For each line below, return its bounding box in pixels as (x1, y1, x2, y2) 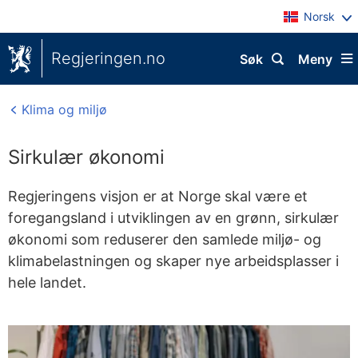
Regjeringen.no (51, 49, 165, 68)
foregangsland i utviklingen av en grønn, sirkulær (8, 209, 339, 226)
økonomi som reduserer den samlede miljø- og (8, 231, 321, 248)
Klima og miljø (18, 101, 107, 117)
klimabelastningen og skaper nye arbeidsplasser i (8, 253, 339, 269)
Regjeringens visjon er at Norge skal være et (8, 188, 308, 205)
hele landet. (8, 274, 86, 291)
